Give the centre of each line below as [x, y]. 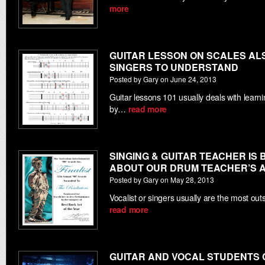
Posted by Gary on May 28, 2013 [162, 180]
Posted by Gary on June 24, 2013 [163, 79]
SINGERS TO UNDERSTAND [174, 67]
